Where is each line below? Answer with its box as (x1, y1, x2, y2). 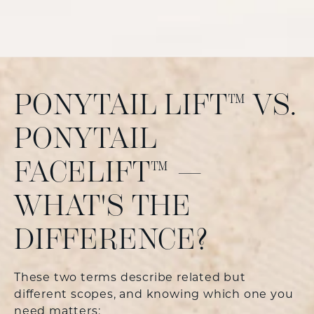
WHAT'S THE (14, 189, 192, 224)
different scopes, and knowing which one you (14, 289, 294, 301)
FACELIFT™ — (14, 155, 203, 190)
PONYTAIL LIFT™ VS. (14, 88, 297, 123)
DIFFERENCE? (14, 222, 208, 257)
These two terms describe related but (14, 272, 246, 284)
